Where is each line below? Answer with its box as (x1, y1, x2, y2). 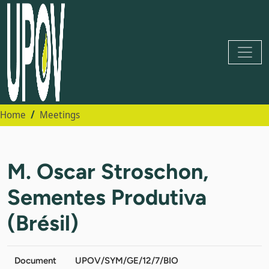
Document (14, 255, 56, 266)
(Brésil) (7, 210, 79, 236)
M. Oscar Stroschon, (7, 158, 208, 184)
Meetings (40, 108, 80, 121)
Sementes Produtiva (7, 184, 207, 210)
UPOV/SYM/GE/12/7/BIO (75, 255, 178, 266)
